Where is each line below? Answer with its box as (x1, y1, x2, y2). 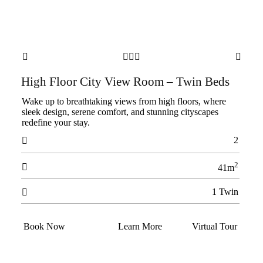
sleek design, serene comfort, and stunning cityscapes (21, 107, 218, 117)
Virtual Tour (191, 221, 237, 231)
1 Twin (211, 187, 238, 197)
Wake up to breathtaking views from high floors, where (21, 96, 226, 106)
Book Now (23, 221, 65, 231)
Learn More (117, 221, 162, 231)
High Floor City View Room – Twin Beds (21, 75, 230, 89)
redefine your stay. (21, 117, 90, 127)
